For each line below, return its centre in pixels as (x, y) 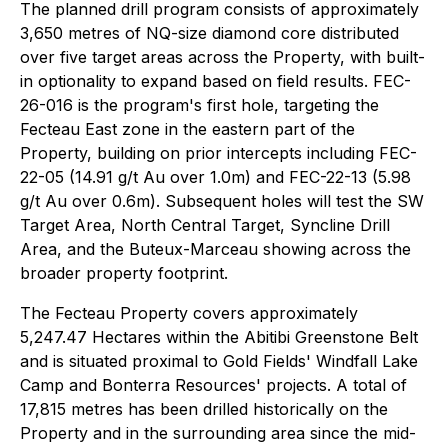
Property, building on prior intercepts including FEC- (218, 153)
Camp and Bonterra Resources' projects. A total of (213, 385)
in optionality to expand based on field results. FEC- (215, 81)
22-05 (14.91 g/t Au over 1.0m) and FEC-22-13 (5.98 (215, 177)
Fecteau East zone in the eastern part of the (187, 129)
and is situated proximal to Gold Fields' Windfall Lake (219, 361)
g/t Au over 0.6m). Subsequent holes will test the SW (222, 201)
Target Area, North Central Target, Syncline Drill (205, 225)
